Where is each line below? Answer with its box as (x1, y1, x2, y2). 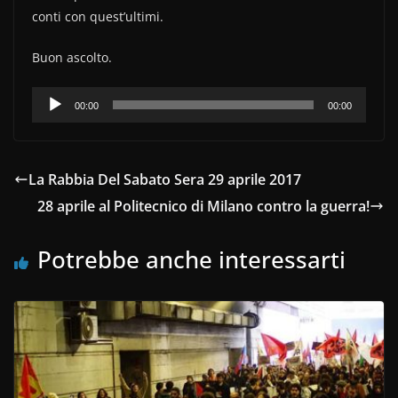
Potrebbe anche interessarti (37, 243, 346, 276)
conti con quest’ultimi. (32, 8, 163, 26)
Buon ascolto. (32, 49, 112, 67)
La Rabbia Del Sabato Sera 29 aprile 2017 (28, 170, 301, 190)
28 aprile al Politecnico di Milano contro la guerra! (37, 196, 370, 217)
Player (31, 114, 73, 134)
